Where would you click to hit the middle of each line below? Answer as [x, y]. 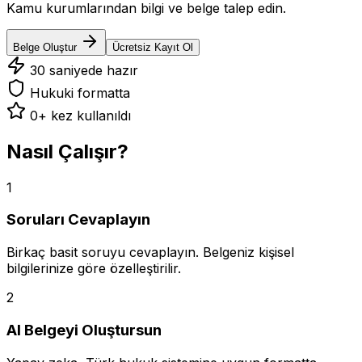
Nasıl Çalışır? [67, 151]
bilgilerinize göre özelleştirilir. [94, 269]
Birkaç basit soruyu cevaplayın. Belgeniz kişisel [150, 253]
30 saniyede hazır [82, 70]
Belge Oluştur [46, 47]
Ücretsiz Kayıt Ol [153, 47]
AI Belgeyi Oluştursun [84, 330]
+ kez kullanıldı [84, 115]
